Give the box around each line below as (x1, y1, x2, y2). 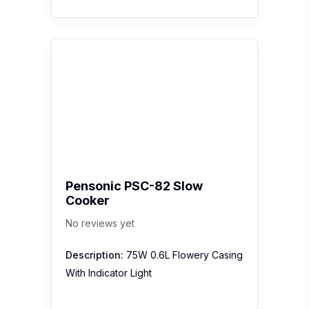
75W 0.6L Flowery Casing (123, 248, 243, 261)
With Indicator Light (66, 266, 152, 279)
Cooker (66, 192, 110, 208)
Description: (66, 248, 123, 261)
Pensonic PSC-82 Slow (66, 178, 203, 193)
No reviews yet (66, 217, 134, 229)
